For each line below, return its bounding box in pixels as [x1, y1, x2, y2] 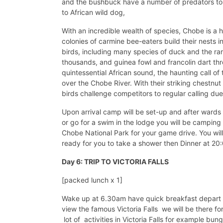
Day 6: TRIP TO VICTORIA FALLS [62, 157, 173, 166]
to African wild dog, [62, 7, 127, 16]
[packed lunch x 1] [62, 175, 122, 184]
